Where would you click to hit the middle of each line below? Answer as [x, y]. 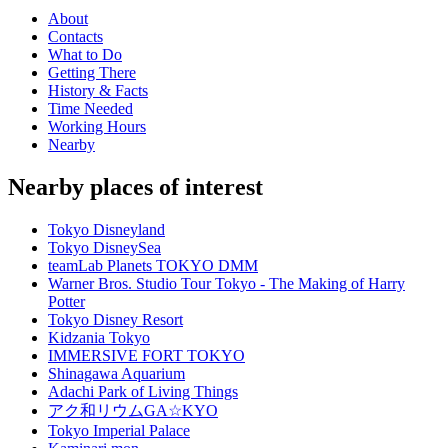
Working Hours [97, 127]
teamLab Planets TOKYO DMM [153, 266]
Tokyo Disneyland [106, 230]
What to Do [85, 55]
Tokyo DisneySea [104, 248]
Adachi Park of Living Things [143, 392]
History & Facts [98, 91]
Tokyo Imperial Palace [119, 431]
